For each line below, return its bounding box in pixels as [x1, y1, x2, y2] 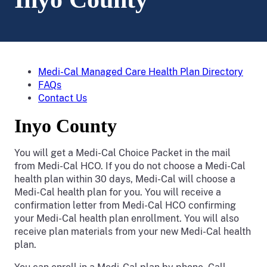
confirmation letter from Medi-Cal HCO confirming [14, 200, 236, 211]
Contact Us [38, 92, 87, 104]
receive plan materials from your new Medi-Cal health [14, 226, 251, 237]
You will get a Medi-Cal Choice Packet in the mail [14, 147, 231, 159]
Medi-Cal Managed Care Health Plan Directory [38, 66, 243, 77]
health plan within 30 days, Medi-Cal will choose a [14, 173, 235, 185]
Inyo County [14, 115, 117, 136]
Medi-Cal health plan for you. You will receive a [14, 187, 221, 198]
